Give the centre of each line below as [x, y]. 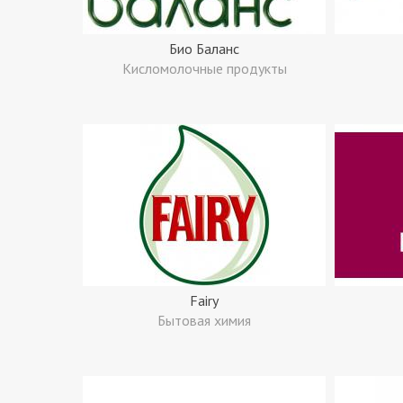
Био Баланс [204, 49]
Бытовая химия [204, 320]
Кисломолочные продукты [204, 68]
